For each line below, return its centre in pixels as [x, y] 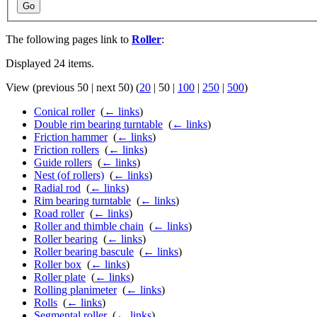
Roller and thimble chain [89, 226]
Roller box [58, 265]
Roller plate [60, 277]
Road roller [59, 214]
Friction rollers [67, 150]
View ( [21, 88]
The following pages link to [69, 40]
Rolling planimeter [75, 290]
